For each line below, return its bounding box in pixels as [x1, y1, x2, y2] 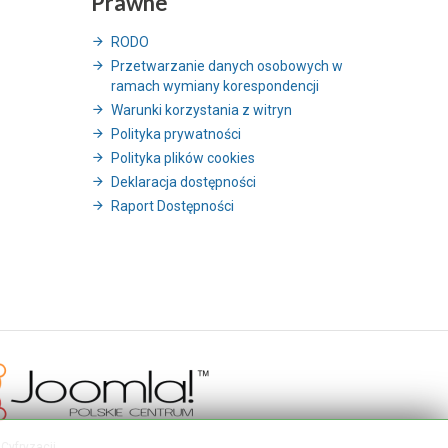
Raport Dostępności [111, 198, 234, 215]
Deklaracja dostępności [111, 174, 256, 191]
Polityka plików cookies [111, 150, 255, 167]
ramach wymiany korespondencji [111, 78, 319, 95]
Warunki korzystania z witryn [111, 102, 292, 119]
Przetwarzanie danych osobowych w [111, 58, 343, 75]
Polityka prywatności [111, 126, 241, 143]
